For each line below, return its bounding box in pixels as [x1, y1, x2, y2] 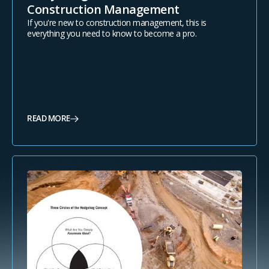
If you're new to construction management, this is [27, 16, 207, 28]
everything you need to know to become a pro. [27, 27, 196, 39]
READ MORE [27, 113, 70, 124]
